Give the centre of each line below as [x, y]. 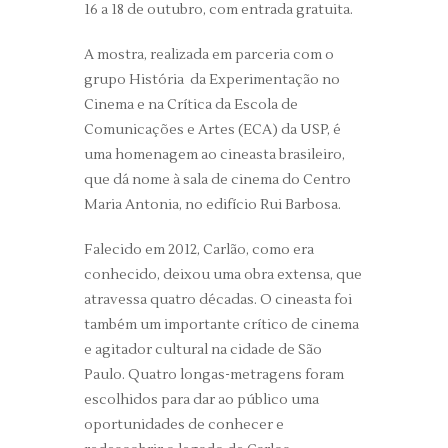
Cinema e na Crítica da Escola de [191, 105]
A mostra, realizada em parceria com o [209, 55]
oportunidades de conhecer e [184, 425]
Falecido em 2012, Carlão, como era [199, 250]
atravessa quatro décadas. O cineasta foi [218, 300]
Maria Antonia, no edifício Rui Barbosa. [212, 205]
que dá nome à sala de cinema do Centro [217, 180]
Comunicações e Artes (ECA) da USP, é [212, 130]
